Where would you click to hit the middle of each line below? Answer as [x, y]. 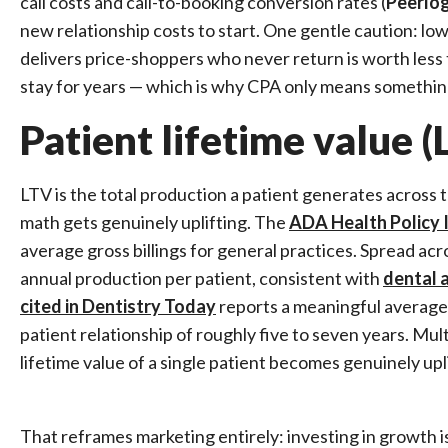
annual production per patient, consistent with [201, 278]
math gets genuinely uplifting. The [154, 222]
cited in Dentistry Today [118, 306]
